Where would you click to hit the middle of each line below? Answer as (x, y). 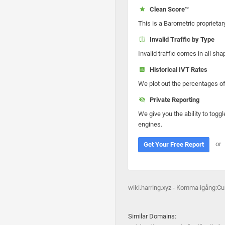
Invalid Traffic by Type (180, 39)
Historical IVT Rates (177, 70)
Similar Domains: (152, 216)
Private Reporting (173, 100)
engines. (150, 124)
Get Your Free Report (174, 144)
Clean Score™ (167, 9)
